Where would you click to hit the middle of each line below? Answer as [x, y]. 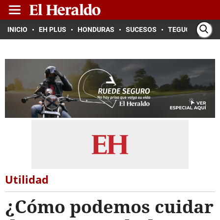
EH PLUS [53, 29]
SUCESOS [141, 29]
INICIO [17, 29]
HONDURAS [96, 29]
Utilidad [27, 179]
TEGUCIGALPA [191, 29]
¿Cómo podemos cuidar [109, 206]
